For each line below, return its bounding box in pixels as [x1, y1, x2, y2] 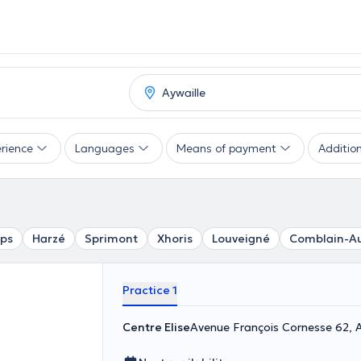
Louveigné [212, 231, 270, 246]
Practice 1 [122, 283, 177, 297]
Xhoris [157, 231, 193, 246]
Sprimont [85, 231, 138, 246]
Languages [75, 141, 135, 156]
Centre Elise [122, 320, 190, 334]
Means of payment [176, 141, 276, 156]
